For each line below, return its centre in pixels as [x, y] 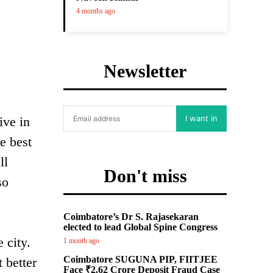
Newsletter [145, 71]
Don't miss [145, 176]
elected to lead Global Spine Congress [140, 227]
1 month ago [81, 241]
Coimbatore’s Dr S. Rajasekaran [131, 217]
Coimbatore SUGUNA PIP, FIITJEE [140, 259]
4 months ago [96, 11]
